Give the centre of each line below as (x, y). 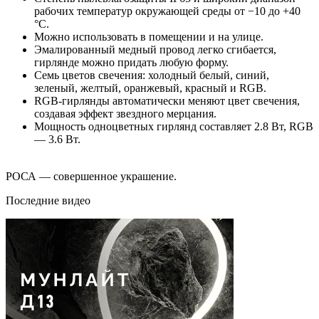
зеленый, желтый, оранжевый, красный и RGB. (150, 88)
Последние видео (48, 200)
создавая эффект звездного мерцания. (125, 113)
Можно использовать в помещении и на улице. (149, 36)
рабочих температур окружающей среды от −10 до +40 (167, 11)
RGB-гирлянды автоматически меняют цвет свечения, (167, 100)
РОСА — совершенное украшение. (91, 176)
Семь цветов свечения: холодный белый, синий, (152, 75)
